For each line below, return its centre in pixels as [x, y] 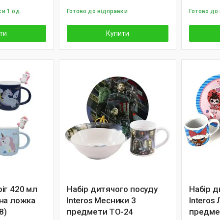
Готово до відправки [97, 11]
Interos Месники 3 [101, 200]
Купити [118, 33]
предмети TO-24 [100, 212]
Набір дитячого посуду [112, 189]
